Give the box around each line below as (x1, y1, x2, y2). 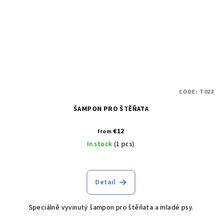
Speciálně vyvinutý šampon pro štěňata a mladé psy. (28, 203, 194, 213)
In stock (87, 139, 114, 150)
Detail (95, 177, 116, 188)
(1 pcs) (113, 139, 135, 150)
